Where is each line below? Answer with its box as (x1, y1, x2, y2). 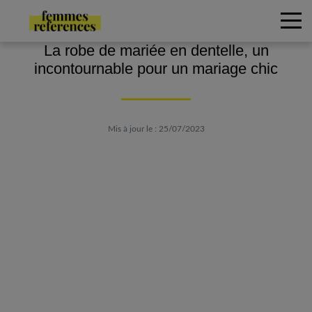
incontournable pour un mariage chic (34, 60, 278, 77)
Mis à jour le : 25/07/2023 (107, 125, 205, 133)
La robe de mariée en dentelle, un (43, 42, 269, 59)
